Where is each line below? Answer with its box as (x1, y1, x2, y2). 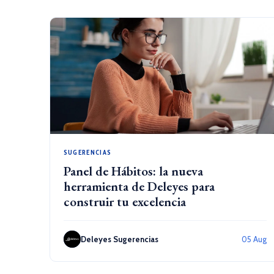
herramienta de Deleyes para (63, 178, 215, 194)
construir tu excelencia (63, 193, 186, 210)
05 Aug (241, 234, 267, 244)
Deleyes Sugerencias (80, 234, 158, 244)
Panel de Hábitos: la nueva (63, 163, 203, 179)
